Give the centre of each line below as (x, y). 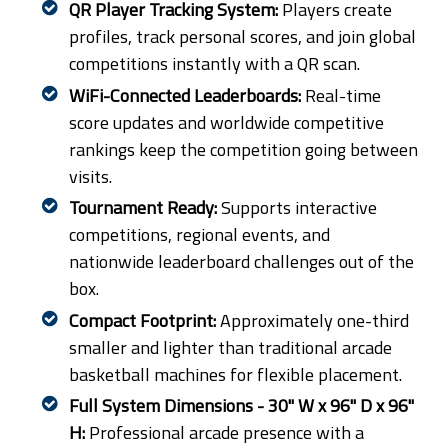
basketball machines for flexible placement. (235, 374)
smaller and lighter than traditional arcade (230, 347)
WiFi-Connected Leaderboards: (184, 95)
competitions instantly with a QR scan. (214, 64)
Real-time (342, 95)
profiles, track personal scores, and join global (242, 37)
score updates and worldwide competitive (226, 122)
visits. (90, 176)
